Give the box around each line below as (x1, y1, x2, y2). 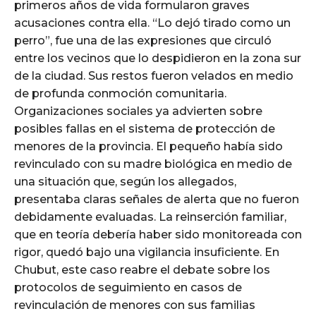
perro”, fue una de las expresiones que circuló (14, 34, 272, 48)
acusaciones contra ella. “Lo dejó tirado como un (14, 16, 291, 30)
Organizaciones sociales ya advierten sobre (14, 104, 262, 119)
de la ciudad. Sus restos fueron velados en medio (14, 69, 293, 83)
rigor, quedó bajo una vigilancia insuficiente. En (14, 245, 279, 260)
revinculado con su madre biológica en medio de (14, 157, 292, 171)
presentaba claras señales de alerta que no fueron (14, 193, 299, 207)
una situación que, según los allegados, (14, 175, 236, 189)
